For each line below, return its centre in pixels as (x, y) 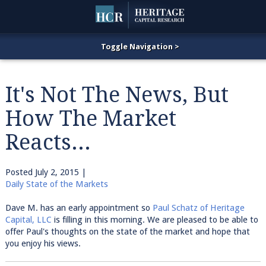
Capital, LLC (28, 220)
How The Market (91, 118)
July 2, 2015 (57, 172)
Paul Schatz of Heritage (198, 208)
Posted (20, 172)
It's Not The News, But (117, 95)
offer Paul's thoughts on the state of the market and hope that (127, 232)
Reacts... (48, 142)
